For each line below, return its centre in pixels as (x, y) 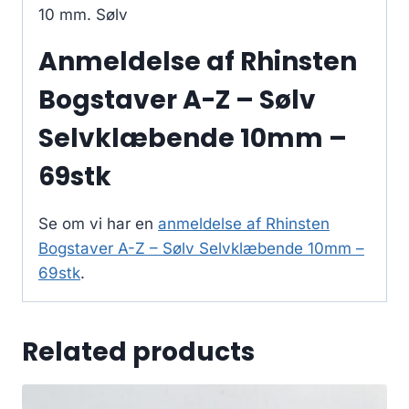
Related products (138, 351)
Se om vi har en (98, 223)
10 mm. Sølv (83, 14)
